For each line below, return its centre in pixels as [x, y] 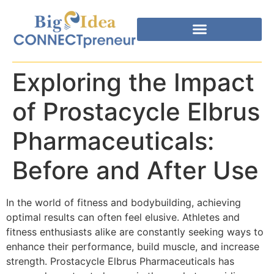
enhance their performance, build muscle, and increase [133, 246]
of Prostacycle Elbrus [136, 111]
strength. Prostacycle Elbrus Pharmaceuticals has [120, 261]
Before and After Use [135, 170]
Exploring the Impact [133, 82]
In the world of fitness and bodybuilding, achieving [124, 202]
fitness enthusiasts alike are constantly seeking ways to [135, 231]
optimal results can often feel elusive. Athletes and [123, 217]
